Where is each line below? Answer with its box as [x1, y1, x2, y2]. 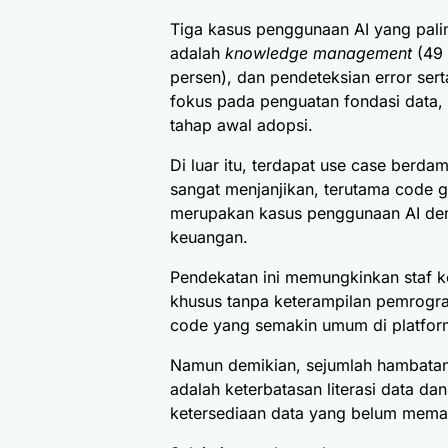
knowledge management [225, 43, 412, 64]
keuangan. [170, 227, 253, 248]
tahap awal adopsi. [170, 115, 313, 136]
